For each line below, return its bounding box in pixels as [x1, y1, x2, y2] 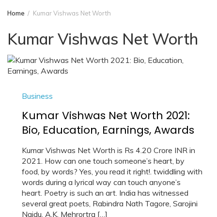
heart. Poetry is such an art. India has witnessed [22, 188, 188, 198]
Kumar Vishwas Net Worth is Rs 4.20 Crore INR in [22, 145, 195, 155]
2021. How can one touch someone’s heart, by [22, 156, 185, 166]
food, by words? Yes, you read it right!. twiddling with [22, 167, 202, 176]
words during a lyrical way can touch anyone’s [22, 177, 181, 187]
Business [22, 91, 53, 101]
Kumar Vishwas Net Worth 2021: [22, 108, 190, 123]
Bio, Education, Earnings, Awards [22, 123, 194, 138]
